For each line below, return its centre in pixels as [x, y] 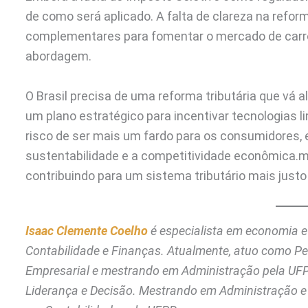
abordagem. [58, 56]
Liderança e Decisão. [81, 291]
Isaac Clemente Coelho [87, 231]
